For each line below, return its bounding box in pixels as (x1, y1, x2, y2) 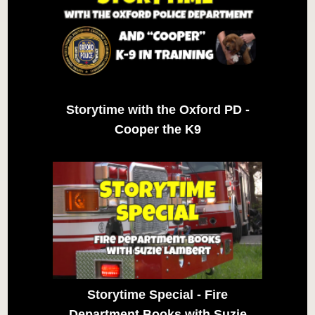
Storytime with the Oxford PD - (65, 102, 250, 117)
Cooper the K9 (114, 122, 201, 136)
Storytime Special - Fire (87, 288, 228, 302)
